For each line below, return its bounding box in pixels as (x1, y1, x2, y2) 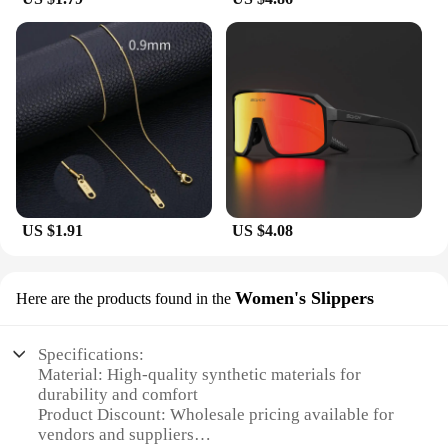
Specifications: (38, 344, 145, 364)
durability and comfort (38, 384, 199, 404)
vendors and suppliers (38, 424, 195, 444)
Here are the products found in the (16, 289, 231, 307)
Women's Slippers (235, 287, 374, 308)
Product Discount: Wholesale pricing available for (38, 404, 395, 424)
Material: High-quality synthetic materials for (38, 364, 362, 384)
